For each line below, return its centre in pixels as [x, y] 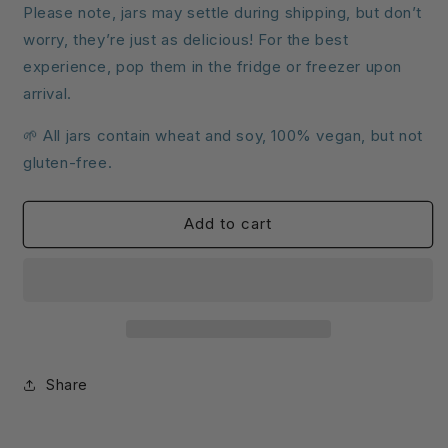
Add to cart [228, 224]
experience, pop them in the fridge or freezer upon [213, 66]
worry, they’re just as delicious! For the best [186, 39]
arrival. [50, 93]
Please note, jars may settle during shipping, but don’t [223, 12]
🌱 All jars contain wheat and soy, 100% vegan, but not [223, 135]
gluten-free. [68, 162]
